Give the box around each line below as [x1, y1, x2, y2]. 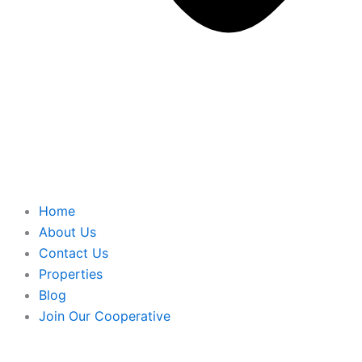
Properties [39, 265, 103, 282]
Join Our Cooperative [39, 307, 170, 324]
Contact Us [39, 244, 108, 261]
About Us [39, 223, 96, 240]
